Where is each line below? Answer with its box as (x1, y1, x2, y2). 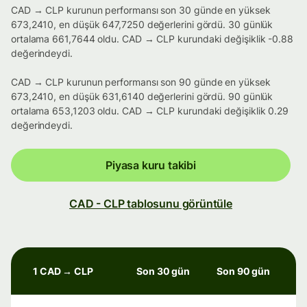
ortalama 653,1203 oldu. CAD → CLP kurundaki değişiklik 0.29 (11, 105, 289, 117)
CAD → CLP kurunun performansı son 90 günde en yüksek (11, 76, 271, 88)
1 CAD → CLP (33, 265, 94, 278)
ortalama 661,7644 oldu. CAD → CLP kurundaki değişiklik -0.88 (11, 33, 293, 45)
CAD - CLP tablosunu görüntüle (69, 197, 232, 211)
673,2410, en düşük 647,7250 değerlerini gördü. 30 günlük (11, 19, 273, 31)
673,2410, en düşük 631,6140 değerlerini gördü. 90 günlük (11, 90, 273, 103)
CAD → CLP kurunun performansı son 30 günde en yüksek (11, 4, 271, 16)
